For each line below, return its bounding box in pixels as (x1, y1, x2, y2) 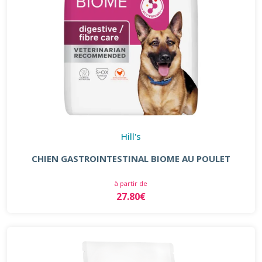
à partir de (115, 178, 147, 188)
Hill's (121, 130, 141, 142)
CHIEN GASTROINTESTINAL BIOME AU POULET (32, 152, 230, 164)
